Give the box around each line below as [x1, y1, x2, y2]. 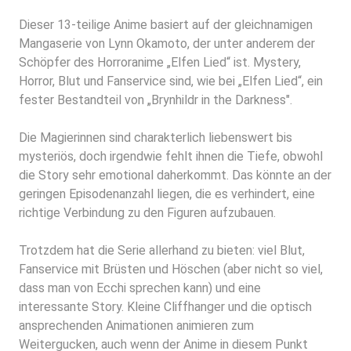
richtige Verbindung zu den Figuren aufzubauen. [19, 204, 276, 220]
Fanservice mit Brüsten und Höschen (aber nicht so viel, [19, 261, 323, 277]
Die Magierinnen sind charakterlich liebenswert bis [19, 129, 292, 145]
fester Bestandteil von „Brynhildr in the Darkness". [19, 92, 292, 107]
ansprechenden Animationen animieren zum [19, 317, 254, 333]
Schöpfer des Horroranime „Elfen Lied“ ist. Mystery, [19, 54, 301, 70]
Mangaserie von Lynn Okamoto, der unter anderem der [19, 35, 315, 51]
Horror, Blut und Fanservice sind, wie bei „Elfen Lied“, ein [19, 73, 323, 89]
